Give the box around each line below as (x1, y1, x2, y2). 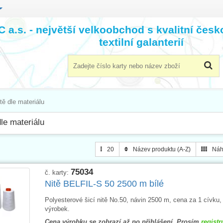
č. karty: (44, 168, 71, 176)
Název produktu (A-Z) (131, 145, 191, 153)
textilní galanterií (99, 36, 184, 48)
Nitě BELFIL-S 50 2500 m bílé (44, 178, 164, 189)
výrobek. (44, 205, 70, 213)
